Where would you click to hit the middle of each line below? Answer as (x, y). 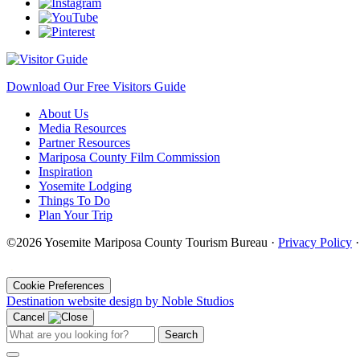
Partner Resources (84, 142)
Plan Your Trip (76, 215)
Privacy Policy (315, 242)
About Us (63, 113)
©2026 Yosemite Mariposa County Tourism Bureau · (142, 242)
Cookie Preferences (59, 285)
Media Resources (82, 128)
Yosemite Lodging (85, 186)
